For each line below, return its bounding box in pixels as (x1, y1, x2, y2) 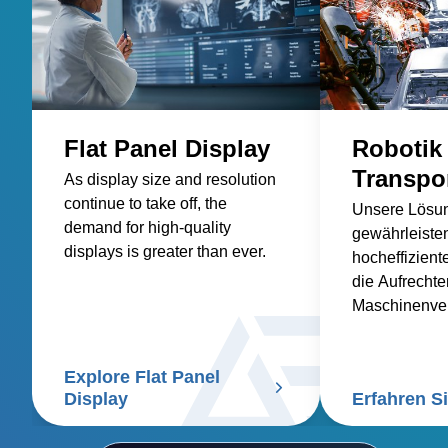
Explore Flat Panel (64, 366, 220, 387)
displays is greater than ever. (64, 242, 266, 260)
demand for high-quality (64, 218, 231, 236)
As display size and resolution (64, 170, 276, 188)
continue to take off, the (64, 194, 227, 212)
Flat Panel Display (64, 134, 270, 162)
